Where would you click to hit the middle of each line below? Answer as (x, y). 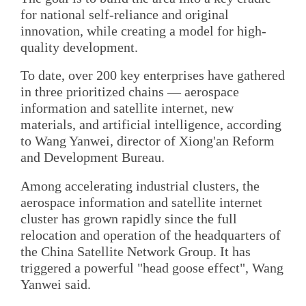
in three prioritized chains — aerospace (130, 92)
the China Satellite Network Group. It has (136, 251)
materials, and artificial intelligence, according (151, 125)
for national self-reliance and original (125, 14)
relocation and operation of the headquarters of (151, 235)
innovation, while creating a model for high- (143, 30)
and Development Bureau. (93, 157)
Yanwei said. (56, 284)
